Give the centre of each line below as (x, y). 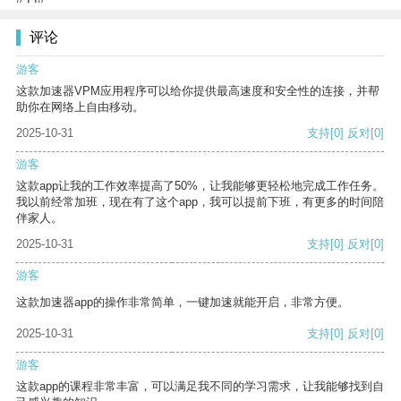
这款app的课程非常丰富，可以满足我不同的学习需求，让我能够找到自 (200, 387)
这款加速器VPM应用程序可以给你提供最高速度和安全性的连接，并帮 (198, 91)
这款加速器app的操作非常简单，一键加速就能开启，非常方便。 (183, 303)
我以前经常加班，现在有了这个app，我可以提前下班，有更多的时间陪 (200, 202)
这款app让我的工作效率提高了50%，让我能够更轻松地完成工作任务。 (200, 186)
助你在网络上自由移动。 (80, 107)
